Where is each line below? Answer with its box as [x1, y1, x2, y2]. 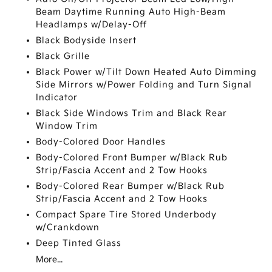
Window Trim [36, 121, 98, 131]
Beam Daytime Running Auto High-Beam [36, 7, 226, 17]
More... [36, 254, 63, 265]
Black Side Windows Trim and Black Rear [36, 108, 228, 118]
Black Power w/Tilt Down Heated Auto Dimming [36, 67, 257, 77]
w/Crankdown [36, 222, 100, 233]
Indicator [36, 92, 78, 103]
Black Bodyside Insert [36, 35, 137, 46]
